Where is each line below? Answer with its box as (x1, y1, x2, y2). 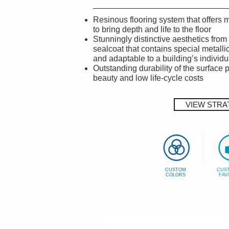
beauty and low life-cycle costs (93, 73, 203, 82)
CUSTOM (165, 167, 186, 172)
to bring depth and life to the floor (93, 25, 211, 34)
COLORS (166, 172, 186, 177)
